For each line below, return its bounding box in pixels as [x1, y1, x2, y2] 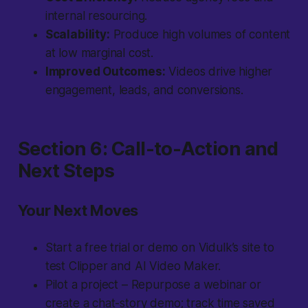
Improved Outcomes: [45, 65, 166, 79]
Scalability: [45, 27, 110, 42]
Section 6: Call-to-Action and [17, 137, 278, 161]
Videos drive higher [165, 65, 273, 79]
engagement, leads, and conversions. [45, 83, 243, 98]
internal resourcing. [45, 9, 148, 23]
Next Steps [17, 159, 115, 183]
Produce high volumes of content [109, 27, 291, 42]
